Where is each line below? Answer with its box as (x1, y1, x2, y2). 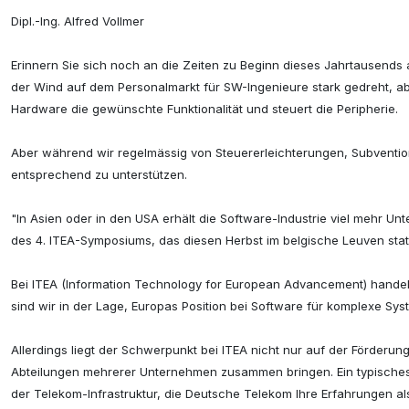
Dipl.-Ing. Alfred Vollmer (11, 14, 144, 29)
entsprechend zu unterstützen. (11, 167, 187, 183)
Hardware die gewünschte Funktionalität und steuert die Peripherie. (11, 101, 398, 117)
